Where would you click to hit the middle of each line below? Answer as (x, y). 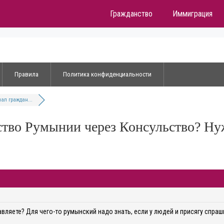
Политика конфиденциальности (107, 74)
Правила (26, 74)
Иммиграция (192, 14)
